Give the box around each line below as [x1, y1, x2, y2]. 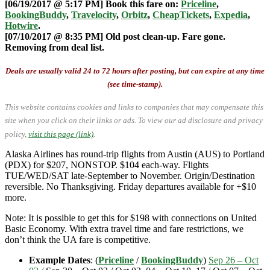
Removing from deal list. [5, 42, 104, 52]
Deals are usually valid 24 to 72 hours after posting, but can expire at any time [5, 66, 265, 76]
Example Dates [29, 254, 90, 265]
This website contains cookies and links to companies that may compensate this [5, 102, 263, 112]
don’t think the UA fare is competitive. [5, 234, 151, 245]
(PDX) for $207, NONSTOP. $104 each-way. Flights [5, 159, 209, 170]
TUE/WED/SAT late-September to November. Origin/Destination [5, 170, 255, 181]
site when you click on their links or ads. [5, 116, 138, 125]
